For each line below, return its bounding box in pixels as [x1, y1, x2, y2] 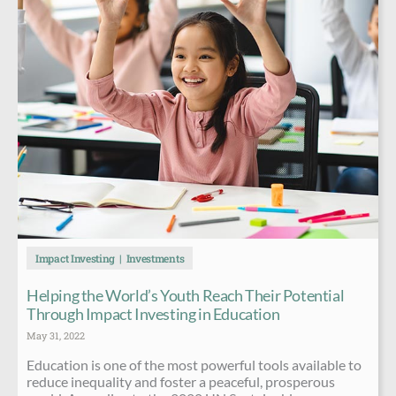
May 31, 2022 [27, 328, 85, 342]
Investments [126, 250, 185, 265]
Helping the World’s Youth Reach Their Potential [27, 285, 345, 305]
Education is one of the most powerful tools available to [27, 355, 362, 373]
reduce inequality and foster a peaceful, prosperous [27, 372, 335, 390]
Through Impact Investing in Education [27, 303, 280, 324]
